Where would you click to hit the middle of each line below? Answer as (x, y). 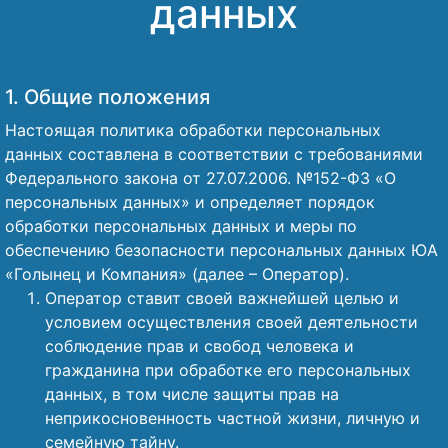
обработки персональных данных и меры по (181, 226)
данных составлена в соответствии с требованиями (214, 154)
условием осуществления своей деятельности (231, 322)
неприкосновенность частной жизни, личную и (232, 418)
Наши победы (91, 17)
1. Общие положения (107, 97)
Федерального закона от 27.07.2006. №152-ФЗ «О (200, 178)
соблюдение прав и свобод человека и (199, 346)
